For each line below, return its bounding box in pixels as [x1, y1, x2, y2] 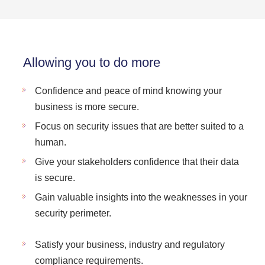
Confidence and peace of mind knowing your [35, 86, 222, 96]
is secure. [35, 173, 75, 183]
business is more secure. [35, 102, 139, 112]
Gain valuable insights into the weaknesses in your [35, 192, 247, 202]
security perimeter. [35, 208, 111, 218]
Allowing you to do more [23, 55, 160, 70]
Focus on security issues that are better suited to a [35, 121, 244, 131]
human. [35, 137, 66, 147]
